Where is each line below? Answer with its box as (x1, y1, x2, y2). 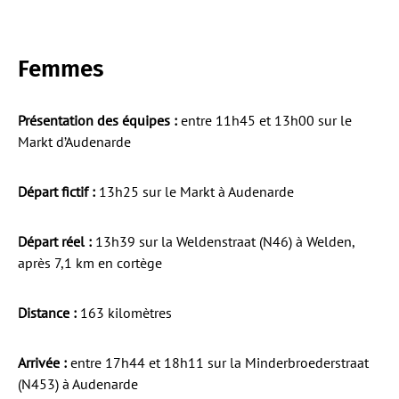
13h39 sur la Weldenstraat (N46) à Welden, (92, 232, 354, 250)
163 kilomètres (77, 303, 172, 322)
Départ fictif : (18, 182, 95, 200)
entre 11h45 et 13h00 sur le (177, 110, 352, 129)
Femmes (18, 54, 103, 83)
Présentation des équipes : (18, 110, 177, 129)
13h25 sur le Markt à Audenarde (95, 182, 294, 200)
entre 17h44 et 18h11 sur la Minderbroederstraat (67, 353, 369, 371)
